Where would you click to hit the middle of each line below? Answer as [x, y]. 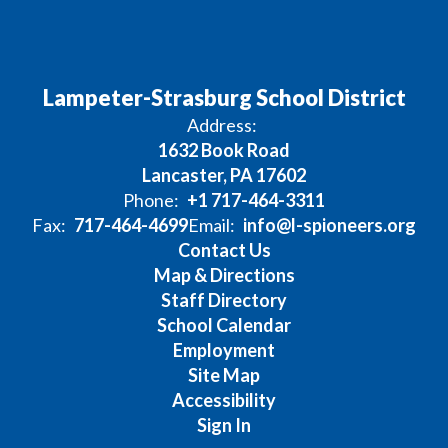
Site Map [224, 375]
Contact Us [224, 250]
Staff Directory [224, 300]
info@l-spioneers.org [329, 225]
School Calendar [224, 325]
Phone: [151, 200]
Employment [224, 350]
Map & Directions [224, 275]
